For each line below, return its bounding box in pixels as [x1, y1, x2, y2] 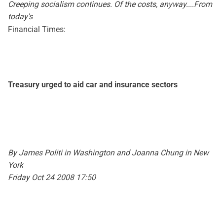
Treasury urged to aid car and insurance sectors [8, 80, 178, 89]
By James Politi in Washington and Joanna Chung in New [8, 148, 209, 157]
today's [8, 12, 33, 21]
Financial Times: [8, 25, 66, 34]
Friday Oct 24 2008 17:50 [8, 173, 96, 182]
